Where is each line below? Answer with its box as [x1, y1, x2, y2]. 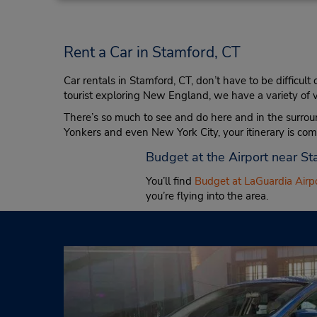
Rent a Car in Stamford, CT [64, 42, 241, 62]
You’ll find [146, 174, 195, 188]
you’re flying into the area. [146, 189, 269, 203]
